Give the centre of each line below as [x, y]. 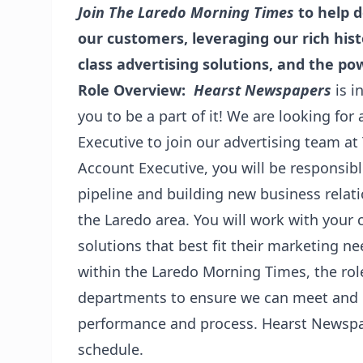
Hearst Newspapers [265, 90]
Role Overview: [136, 90]
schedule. [113, 349]
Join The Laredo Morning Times [188, 12]
